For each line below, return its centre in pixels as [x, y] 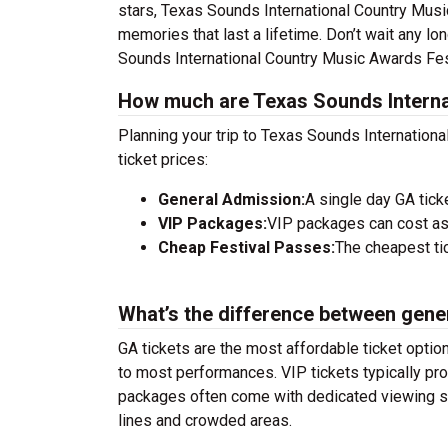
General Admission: [231, 199]
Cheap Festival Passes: [246, 247]
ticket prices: [163, 159]
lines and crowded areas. [205, 420]
